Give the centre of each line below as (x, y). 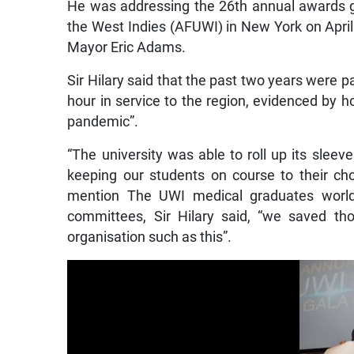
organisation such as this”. (150, 237)
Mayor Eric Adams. (127, 47)
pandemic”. (103, 121)
